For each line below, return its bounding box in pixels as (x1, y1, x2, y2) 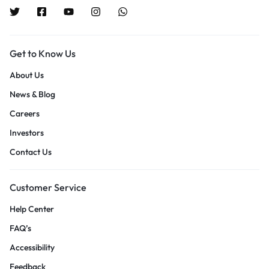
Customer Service (10, 181, 86, 193)
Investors (10, 127, 44, 138)
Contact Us (10, 147, 52, 157)
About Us (10, 70, 44, 80)
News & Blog (10, 89, 55, 100)
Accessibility (10, 242, 55, 253)
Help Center (10, 204, 54, 214)
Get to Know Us (10, 47, 76, 59)
